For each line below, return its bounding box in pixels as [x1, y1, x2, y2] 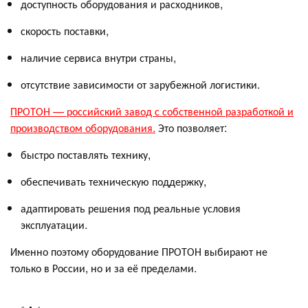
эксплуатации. [21, 217, 87, 233]
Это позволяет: [155, 120, 227, 136]
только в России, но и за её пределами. [10, 260, 197, 276]
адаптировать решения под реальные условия [21, 200, 241, 217]
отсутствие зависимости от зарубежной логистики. [21, 76, 260, 93]
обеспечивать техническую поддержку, [21, 173, 206, 190]
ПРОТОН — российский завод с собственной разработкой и [10, 103, 294, 120]
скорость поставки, [21, 23, 109, 39]
